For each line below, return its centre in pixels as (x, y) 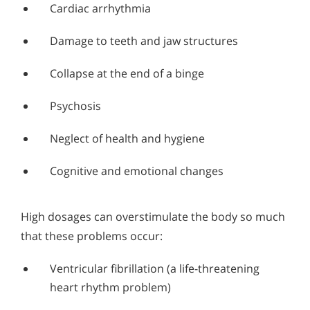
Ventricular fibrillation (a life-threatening (155, 268)
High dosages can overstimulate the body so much (153, 216)
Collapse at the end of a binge (127, 73)
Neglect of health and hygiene (127, 138)
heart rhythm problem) (110, 287)
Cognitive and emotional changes (137, 171)
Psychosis (75, 106)
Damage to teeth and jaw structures (144, 40)
